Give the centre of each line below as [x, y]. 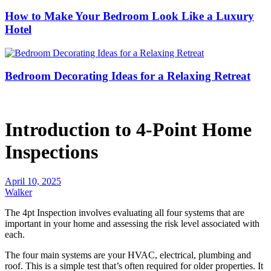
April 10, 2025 [33, 181]
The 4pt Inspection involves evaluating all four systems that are [125, 212]
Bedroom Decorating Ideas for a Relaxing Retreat [128, 76]
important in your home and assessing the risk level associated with [132, 223]
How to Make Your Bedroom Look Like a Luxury [129, 16]
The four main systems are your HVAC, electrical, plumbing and [128, 255]
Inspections [51, 152]
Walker [18, 192]
